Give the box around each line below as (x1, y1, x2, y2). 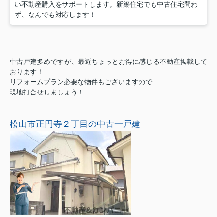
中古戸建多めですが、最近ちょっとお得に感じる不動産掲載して (10, 57, 207, 65)
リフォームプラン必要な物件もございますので (10, 77, 152, 86)
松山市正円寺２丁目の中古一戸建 (10, 119, 140, 129)
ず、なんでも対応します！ (15, 10, 96, 18)
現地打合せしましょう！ (10, 88, 84, 96)
